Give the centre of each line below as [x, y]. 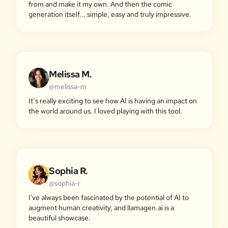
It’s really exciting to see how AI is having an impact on [113, 101]
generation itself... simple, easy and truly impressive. [110, 14]
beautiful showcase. [60, 218]
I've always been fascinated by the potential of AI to [109, 197]
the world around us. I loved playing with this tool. [105, 111]
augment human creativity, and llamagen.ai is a [101, 208]
